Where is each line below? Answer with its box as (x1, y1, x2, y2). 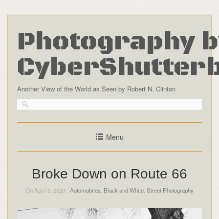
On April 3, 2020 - (25, 186, 70, 194)
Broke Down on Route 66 (32, 166, 187, 181)
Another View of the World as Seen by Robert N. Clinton (17, 84, 175, 93)
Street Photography (147, 186, 194, 194)
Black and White (104, 186, 144, 194)
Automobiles (70, 186, 101, 194)
